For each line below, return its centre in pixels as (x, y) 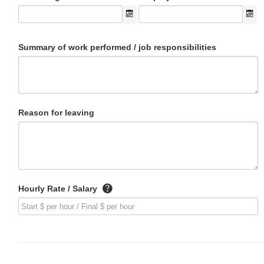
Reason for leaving (56, 113)
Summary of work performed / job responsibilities (117, 47)
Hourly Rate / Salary (59, 189)
